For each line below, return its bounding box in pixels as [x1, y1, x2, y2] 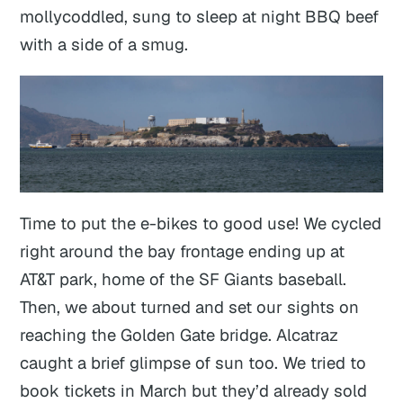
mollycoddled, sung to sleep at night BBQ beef [20, 5, 380, 28]
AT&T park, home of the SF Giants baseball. [20, 267, 347, 290]
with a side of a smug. [20, 33, 189, 56]
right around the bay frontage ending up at [20, 239, 345, 262]
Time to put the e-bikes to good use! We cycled [20, 211, 382, 234]
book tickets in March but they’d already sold [20, 379, 368, 401]
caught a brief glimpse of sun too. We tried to [20, 351, 367, 373]
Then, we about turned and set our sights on [20, 295, 360, 318]
